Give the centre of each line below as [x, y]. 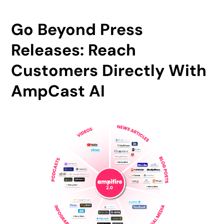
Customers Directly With [109, 71]
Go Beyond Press [77, 30]
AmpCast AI [58, 91]
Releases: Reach [74, 50]
